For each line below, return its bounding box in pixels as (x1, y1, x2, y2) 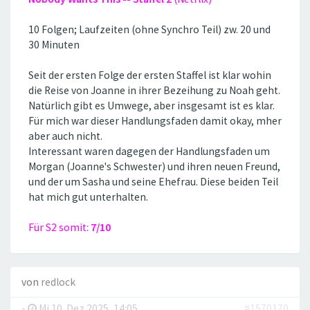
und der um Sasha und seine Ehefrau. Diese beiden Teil (28, 175, 278, 189)
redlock (41, 275, 75, 289)
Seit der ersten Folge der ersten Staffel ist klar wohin (28, 69, 271, 82)
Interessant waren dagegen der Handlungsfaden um (28, 145, 270, 158)
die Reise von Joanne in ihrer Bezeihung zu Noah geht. (28, 84, 280, 98)
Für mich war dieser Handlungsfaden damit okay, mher (28, 114, 282, 128)
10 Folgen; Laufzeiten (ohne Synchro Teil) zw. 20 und (28, 23, 271, 37)
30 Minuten (28, 38, 80, 52)
